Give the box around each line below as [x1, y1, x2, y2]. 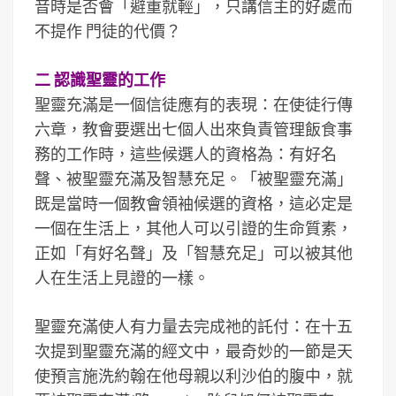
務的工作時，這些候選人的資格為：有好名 [34, 144, 337, 164]
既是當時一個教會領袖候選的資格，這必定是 [34, 194, 353, 214]
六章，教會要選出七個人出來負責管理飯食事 [34, 119, 353, 140]
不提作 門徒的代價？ [34, 21, 181, 42]
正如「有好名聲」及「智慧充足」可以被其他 [34, 243, 353, 263]
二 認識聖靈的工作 [34, 70, 165, 90]
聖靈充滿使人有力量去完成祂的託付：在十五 [34, 316, 353, 337]
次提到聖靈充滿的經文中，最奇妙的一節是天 [34, 341, 353, 362]
